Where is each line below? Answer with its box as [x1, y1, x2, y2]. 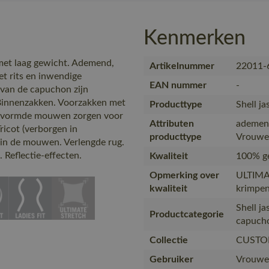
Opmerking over [150, 171, 219, 180]
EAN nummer [150, 80, 207, 90]
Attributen [150, 119, 194, 128]
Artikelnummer [150, 61, 214, 71]
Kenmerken [144, 28, 246, 49]
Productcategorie [150, 210, 224, 219]
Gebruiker [150, 255, 193, 264]
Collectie [150, 235, 188, 245]
